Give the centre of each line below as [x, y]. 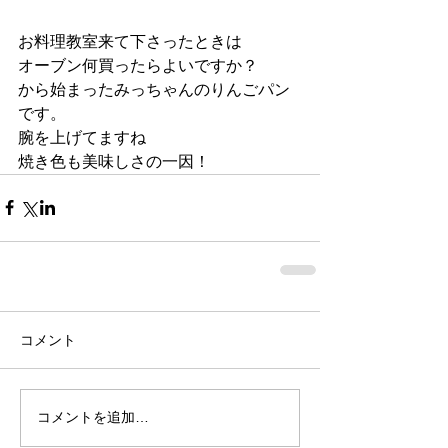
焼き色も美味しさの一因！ [114, 161]
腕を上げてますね [82, 137]
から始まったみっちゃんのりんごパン [154, 89]
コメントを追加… [93, 417]
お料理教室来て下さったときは [130, 41]
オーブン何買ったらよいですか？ [138, 65]
